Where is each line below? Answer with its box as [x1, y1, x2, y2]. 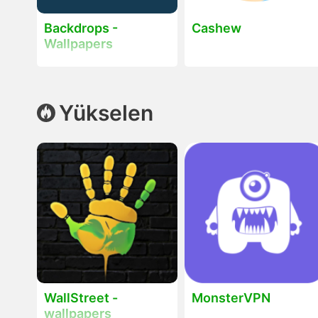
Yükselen [59, 99, 153, 126]
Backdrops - [44, 20, 118, 35]
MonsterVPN [192, 290, 271, 306]
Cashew [192, 20, 242, 35]
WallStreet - [44, 290, 118, 306]
